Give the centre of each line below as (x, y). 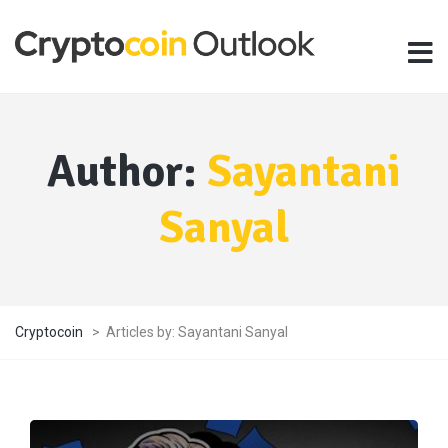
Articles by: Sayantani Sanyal (197, 331)
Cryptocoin (49, 331)
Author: (127, 171)
